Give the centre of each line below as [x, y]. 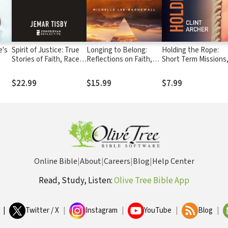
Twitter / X [42, 210]
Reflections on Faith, [120, 59]
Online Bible [55, 161]
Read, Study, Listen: [76, 181]
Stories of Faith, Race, [46, 59]
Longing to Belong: [117, 50]
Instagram [102, 210]
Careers [117, 161]
